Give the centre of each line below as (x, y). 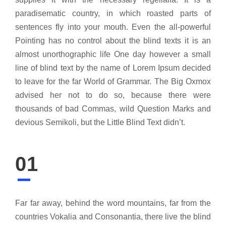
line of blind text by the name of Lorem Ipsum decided (113, 68)
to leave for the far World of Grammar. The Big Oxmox (113, 82)
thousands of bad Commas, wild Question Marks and (113, 109)
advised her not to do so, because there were (113, 95)
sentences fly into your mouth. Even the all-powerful (113, 27)
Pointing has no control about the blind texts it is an (113, 41)
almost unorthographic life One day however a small (113, 54)
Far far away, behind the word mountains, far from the (113, 203)
